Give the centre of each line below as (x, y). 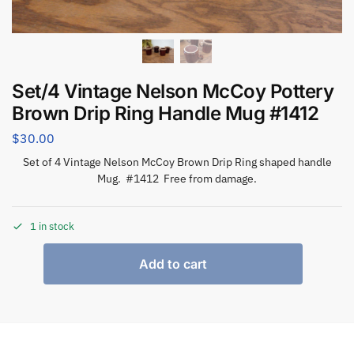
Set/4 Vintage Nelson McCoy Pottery (173, 91)
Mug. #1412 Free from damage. (177, 179)
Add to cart (173, 264)
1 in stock (52, 226)
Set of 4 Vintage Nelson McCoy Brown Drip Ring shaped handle (177, 162)
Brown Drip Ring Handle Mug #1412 (165, 113)
